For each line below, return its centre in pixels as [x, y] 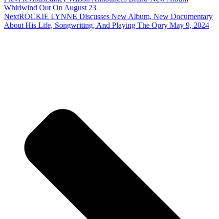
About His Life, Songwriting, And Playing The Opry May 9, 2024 [107, 25]
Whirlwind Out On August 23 [50, 7]
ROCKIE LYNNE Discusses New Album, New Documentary [116, 16]
